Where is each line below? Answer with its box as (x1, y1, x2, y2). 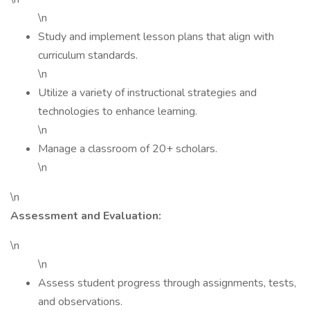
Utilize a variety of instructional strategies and (38, 85, 257, 100)
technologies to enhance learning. (38, 104, 197, 119)
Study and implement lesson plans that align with (38, 29, 274, 44)
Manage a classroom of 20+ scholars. (38, 141, 217, 156)
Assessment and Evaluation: (10, 208, 161, 224)
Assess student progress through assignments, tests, (38, 275, 296, 291)
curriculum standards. (38, 48, 138, 63)
